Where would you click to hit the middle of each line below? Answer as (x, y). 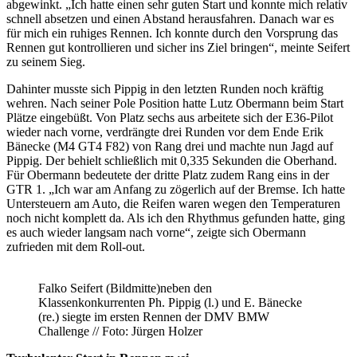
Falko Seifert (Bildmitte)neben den (125, 288)
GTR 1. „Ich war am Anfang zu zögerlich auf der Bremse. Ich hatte (176, 189)
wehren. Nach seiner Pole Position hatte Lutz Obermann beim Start (175, 103)
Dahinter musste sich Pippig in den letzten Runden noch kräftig (165, 88)
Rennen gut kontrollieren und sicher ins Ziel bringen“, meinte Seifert (178, 47)
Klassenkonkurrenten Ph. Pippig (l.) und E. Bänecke (170, 302)
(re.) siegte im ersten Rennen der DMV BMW (154, 316)
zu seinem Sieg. (46, 61)
